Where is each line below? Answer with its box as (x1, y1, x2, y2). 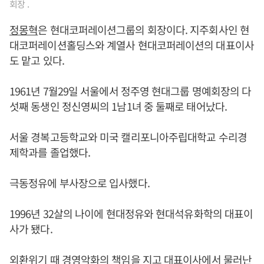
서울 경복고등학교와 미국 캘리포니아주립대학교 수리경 (9, 129, 247, 144)
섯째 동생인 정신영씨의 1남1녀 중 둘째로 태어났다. (9, 98, 227, 114)
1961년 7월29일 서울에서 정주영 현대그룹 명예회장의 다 (9, 83, 252, 98)
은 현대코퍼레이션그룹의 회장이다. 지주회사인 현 (38, 22, 249, 37)
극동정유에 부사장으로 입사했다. (9, 175, 150, 190)
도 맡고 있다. (9, 52, 64, 68)
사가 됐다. (9, 221, 52, 236)
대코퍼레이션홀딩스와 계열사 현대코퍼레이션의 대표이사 (9, 37, 254, 52)
